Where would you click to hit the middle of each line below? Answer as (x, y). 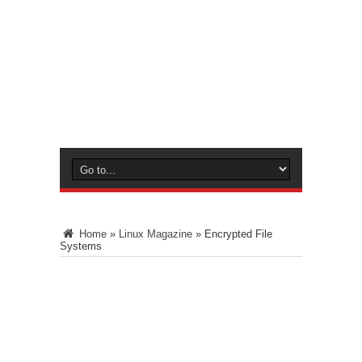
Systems (81, 246)
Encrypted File (238, 234)
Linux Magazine (156, 234)
